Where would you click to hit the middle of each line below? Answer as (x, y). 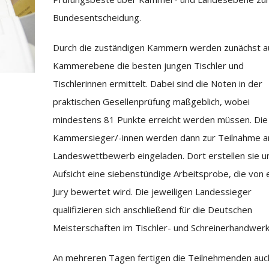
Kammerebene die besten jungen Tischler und (148, 65)
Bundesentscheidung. (97, 17)
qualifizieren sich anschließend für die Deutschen (152, 210)
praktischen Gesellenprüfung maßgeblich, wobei (151, 101)
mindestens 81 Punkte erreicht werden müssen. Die (160, 119)
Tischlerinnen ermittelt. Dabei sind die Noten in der (157, 83)
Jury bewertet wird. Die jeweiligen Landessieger (152, 192)
